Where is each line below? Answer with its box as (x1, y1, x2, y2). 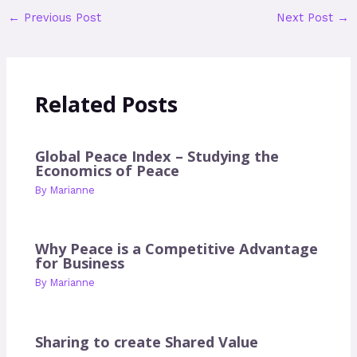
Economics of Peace (35, 160, 180, 180)
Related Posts (35, 88, 178, 119)
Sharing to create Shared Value (35, 331, 259, 351)
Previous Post (19, 10, 101, 25)
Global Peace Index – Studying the (35, 146, 280, 166)
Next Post (277, 10, 338, 25)
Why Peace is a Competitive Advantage (35, 239, 319, 259)
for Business (35, 253, 125, 273)
